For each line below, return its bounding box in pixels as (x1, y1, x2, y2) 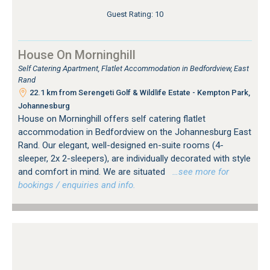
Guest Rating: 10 (107, 9, 163, 19)
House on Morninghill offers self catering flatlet (18, 113, 206, 124)
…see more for (168, 166, 229, 177)
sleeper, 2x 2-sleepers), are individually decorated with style (18, 152, 251, 164)
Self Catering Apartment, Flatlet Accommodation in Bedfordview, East (18, 63, 249, 73)
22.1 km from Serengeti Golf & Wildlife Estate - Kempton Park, (28, 87, 250, 97)
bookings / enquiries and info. (18, 179, 136, 190)
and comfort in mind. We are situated (18, 166, 168, 177)
